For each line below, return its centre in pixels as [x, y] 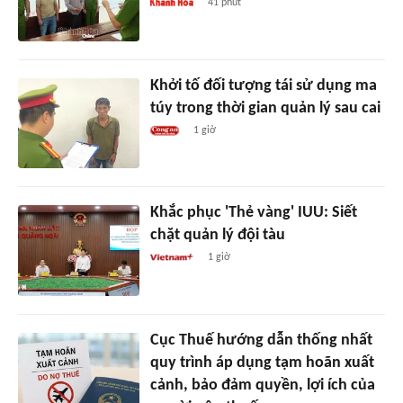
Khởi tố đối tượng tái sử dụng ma [263, 85]
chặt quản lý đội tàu [217, 236]
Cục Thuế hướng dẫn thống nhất [261, 341]
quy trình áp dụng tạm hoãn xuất [262, 363]
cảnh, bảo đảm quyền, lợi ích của [262, 386]
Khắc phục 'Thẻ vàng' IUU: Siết [253, 213]
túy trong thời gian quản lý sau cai [265, 108]
